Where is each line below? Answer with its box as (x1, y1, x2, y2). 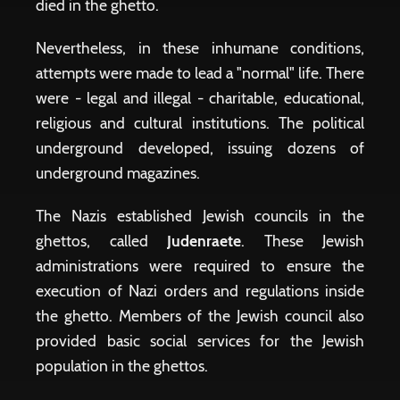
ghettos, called (36, 231, 167, 250)
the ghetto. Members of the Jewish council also (36, 306, 364, 325)
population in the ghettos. (36, 356, 208, 375)
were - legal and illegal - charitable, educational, (36, 88, 364, 107)
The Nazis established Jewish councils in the (36, 206, 364, 225)
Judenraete (167, 231, 241, 250)
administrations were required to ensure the (36, 256, 364, 275)
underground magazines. (36, 163, 200, 182)
